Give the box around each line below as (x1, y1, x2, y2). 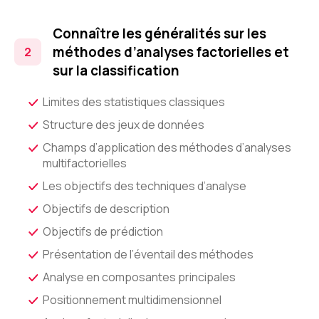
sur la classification (53, 61, 179, 80)
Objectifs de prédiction (43, 224, 163, 239)
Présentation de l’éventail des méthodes (43, 246, 253, 262)
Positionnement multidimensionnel (43, 292, 221, 308)
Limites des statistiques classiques (43, 94, 225, 110)
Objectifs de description (43, 201, 169, 216)
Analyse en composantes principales (43, 269, 236, 285)
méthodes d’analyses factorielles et (53, 43, 289, 61)
